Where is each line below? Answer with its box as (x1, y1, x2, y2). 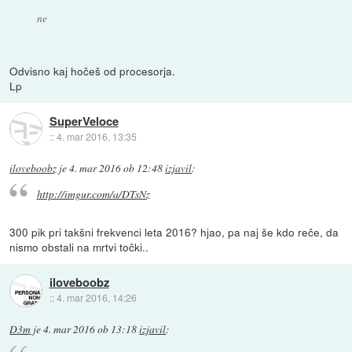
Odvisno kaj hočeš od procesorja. (9, 62, 176, 79)
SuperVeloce (49, 112, 119, 130)
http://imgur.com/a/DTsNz (36, 186, 150, 202)
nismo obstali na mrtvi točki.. (9, 239, 149, 255)
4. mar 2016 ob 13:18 (43, 322, 137, 337)
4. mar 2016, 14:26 (56, 291, 137, 305)
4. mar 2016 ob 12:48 (69, 160, 163, 175)
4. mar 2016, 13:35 (56, 129, 137, 143)
